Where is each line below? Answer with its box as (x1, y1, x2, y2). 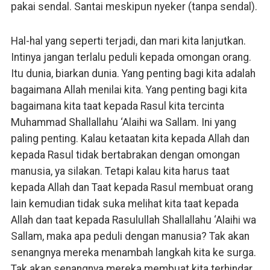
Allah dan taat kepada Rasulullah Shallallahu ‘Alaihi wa (10, 213, 256, 226)
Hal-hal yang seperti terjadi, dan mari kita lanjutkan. (10, 34, 246, 47)
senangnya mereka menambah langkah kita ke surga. (10, 246, 256, 259)
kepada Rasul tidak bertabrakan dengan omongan (10, 148, 240, 161)
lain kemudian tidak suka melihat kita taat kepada (10, 197, 239, 210)
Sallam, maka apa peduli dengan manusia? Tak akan (10, 230, 250, 242)
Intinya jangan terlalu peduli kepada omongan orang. (10, 51, 251, 63)
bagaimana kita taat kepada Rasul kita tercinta (10, 99, 224, 112)
